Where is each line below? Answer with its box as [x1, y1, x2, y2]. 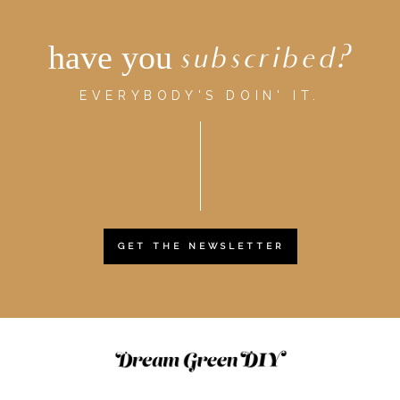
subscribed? [178, 39, 352, 80]
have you [48, 38, 173, 77]
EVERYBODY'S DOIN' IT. [79, 88, 321, 104]
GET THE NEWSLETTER [117, 241, 284, 252]
